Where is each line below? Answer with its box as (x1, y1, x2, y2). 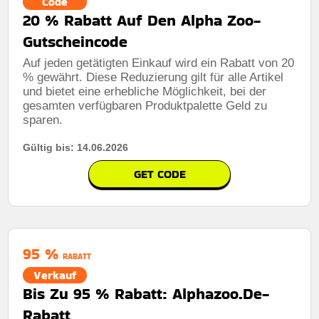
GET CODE (133, 165, 186, 182)
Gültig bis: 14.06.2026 (23, 141, 129, 153)
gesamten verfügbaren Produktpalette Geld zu (23, 98, 268, 113)
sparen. (23, 113, 63, 127)
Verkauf (33, 266, 77, 283)
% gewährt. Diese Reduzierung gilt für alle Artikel (23, 70, 284, 84)
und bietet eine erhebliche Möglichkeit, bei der (23, 84, 267, 98)
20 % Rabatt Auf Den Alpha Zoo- (23, 9, 261, 31)
